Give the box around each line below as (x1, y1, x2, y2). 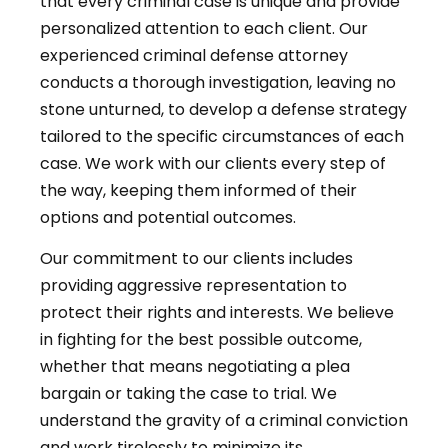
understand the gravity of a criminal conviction (40, 409, 408, 433)
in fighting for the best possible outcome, (40, 328, 362, 352)
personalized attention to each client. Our (40, 17, 368, 41)
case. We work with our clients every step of (40, 152, 386, 176)
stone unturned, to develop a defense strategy (40, 98, 407, 122)
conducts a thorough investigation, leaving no (40, 71, 396, 95)
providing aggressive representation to (40, 274, 347, 298)
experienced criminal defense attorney (40, 44, 348, 68)
